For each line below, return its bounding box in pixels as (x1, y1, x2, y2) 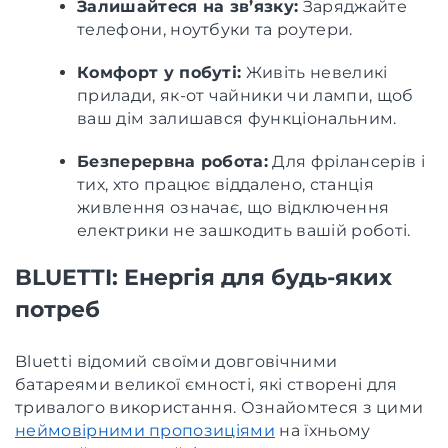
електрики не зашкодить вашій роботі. (77, 220, 411, 240)
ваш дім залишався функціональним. (77, 108, 397, 128)
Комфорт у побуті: (77, 62, 242, 82)
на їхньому (275, 420, 371, 440)
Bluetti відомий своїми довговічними (15, 351, 338, 371)
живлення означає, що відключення (77, 197, 390, 217)
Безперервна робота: (77, 151, 269, 171)
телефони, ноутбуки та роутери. (77, 19, 353, 39)
